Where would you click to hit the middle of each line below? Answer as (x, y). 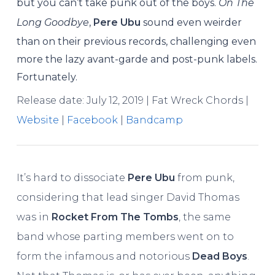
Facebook (92, 120)
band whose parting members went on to (125, 236)
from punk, (204, 177)
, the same (204, 217)
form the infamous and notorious (104, 256)
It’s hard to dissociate (72, 177)
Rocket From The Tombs (115, 217)
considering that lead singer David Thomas (128, 197)
